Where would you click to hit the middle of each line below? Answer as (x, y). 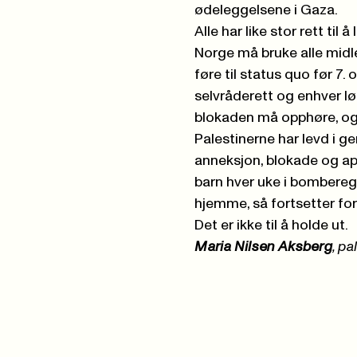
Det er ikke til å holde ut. (271, 226)
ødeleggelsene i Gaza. (266, 11)
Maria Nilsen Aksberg (263, 247)
